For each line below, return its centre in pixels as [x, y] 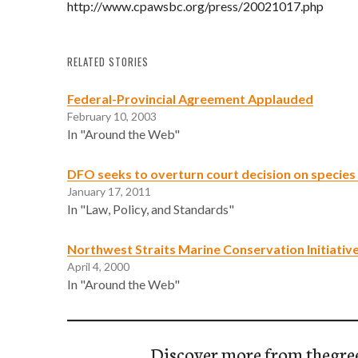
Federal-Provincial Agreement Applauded [190, 98]
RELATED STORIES [108, 62]
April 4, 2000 [98, 266]
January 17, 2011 [109, 191]
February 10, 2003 [112, 116]
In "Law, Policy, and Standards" [151, 209]
